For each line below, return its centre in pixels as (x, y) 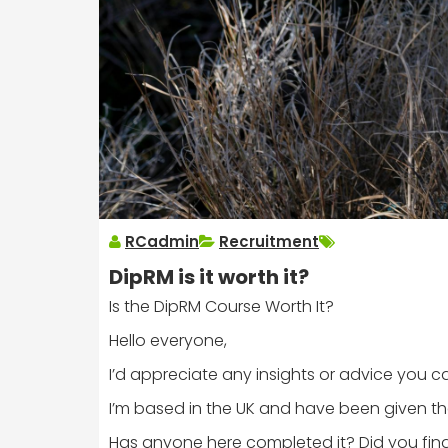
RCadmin (162, 242)
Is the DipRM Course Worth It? (221, 307)
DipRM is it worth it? (209, 277)
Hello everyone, (168, 341)
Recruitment (269, 242)
